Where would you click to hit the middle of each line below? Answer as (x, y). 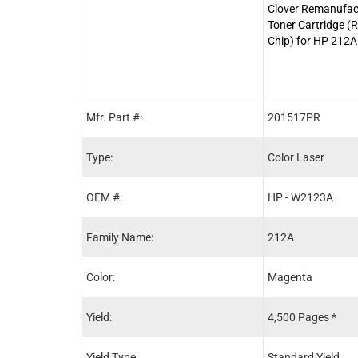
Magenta (290, 277)
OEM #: (104, 197)
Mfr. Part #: (114, 117)
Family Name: (120, 237)
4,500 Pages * (302, 317)
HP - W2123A (300, 197)
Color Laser (296, 157)
